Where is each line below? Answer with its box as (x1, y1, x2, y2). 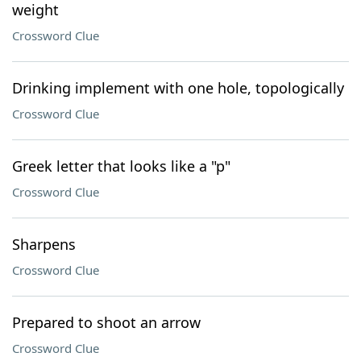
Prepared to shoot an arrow (12, 313, 201, 332)
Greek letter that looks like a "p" (12, 156, 230, 176)
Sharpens (12, 234, 76, 254)
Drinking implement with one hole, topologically (12, 78, 344, 98)
